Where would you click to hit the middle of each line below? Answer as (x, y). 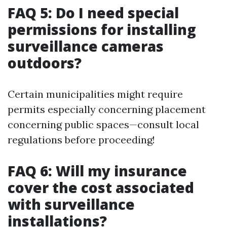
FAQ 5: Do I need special (93, 13)
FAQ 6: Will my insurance (97, 171)
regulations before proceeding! (81, 140)
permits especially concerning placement (107, 109)
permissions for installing (102, 29)
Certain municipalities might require (95, 94)
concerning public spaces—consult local (103, 124)
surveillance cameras (86, 46)
